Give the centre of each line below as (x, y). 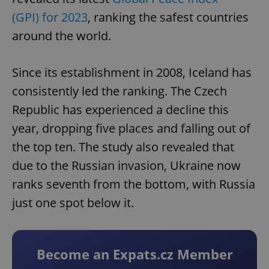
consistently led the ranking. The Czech (119, 91)
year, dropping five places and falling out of (131, 128)
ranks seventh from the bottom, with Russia (134, 184)
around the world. (62, 36)
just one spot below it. (73, 203)
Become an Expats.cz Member (134, 254)
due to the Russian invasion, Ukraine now (126, 166)
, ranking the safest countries (168, 17)
